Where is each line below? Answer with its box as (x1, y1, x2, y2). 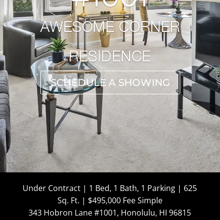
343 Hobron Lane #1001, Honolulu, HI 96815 (28, 207, 192, 218)
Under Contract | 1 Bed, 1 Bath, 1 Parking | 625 (23, 183, 197, 193)
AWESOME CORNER (40, 18, 180, 35)
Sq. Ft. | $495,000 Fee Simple (57, 195, 163, 206)
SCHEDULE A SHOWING (50, 77, 170, 89)
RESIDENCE (69, 47, 151, 65)
